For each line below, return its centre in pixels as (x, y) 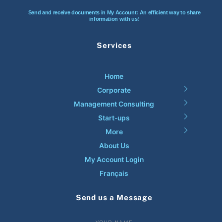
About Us (114, 145)
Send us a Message (114, 197)
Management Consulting (114, 104)
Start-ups (114, 118)
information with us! (114, 19)
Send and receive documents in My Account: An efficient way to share (114, 13)
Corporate (114, 90)
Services (114, 46)
